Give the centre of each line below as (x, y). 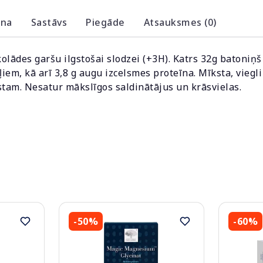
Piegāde (105, 22)
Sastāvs (49, 22)
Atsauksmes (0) (180, 22)
